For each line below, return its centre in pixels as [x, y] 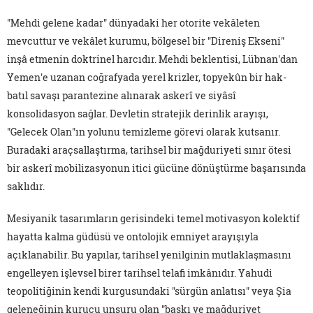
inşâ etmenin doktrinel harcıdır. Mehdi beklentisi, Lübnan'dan [152, 59]
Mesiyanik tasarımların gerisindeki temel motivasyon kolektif [153, 218]
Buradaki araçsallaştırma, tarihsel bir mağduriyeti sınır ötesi [149, 150]
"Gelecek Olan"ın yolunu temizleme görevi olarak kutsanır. [144, 131]
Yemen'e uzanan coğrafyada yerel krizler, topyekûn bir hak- [147, 77]
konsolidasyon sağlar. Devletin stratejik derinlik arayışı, [138, 113]
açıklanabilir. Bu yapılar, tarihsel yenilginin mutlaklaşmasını [149, 254]
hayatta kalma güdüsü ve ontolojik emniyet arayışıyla [133, 236]
